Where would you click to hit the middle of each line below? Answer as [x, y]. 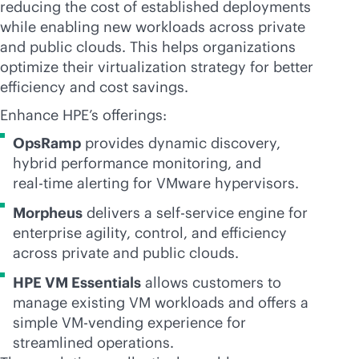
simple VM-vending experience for [129, 323]
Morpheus [48, 213]
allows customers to [211, 282]
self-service [195, 213]
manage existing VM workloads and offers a [161, 303]
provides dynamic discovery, [181, 143]
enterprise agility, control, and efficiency [150, 233]
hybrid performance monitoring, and [137, 163]
